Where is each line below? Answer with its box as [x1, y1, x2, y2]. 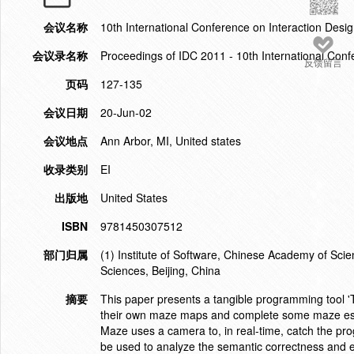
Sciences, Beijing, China [100, 262, 220, 278]
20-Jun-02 [100, 104, 152, 120]
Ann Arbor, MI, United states [100, 133, 241, 149]
